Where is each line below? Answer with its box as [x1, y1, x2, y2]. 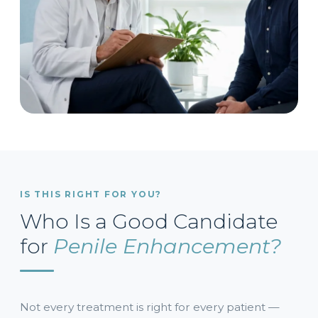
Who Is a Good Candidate [20, 209, 278, 234]
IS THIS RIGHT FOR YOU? [20, 190, 163, 199]
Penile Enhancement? [53, 234, 281, 258]
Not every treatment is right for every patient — [20, 300, 280, 314]
